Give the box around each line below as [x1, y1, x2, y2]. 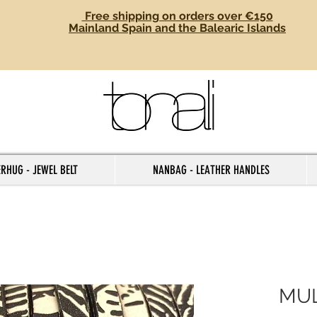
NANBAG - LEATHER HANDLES [152, 163, 270, 177]
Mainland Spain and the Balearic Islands [69, 21, 286, 35]
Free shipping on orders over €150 [81, 9, 273, 23]
